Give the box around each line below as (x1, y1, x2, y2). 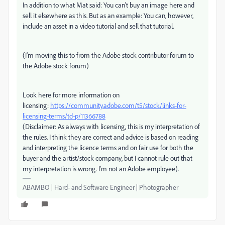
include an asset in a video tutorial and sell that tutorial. (23, 22, 174, 30)
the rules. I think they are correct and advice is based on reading (23, 133, 198, 141)
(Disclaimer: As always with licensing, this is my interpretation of (23, 122, 200, 131)
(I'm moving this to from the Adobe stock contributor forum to (23, 51, 194, 59)
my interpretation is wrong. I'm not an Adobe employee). (23, 164, 179, 173)
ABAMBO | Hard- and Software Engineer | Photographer (23, 183, 178, 191)
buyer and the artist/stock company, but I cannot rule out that (23, 154, 192, 162)
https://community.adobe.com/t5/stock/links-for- (50, 101, 186, 109)
